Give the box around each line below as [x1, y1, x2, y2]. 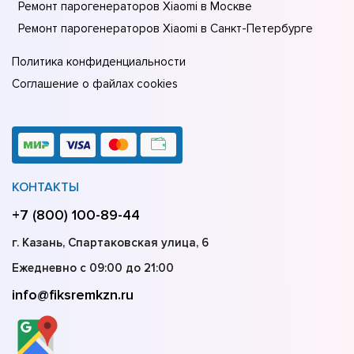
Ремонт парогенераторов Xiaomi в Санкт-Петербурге [18, 21, 313, 36]
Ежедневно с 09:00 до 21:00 [12, 261, 174, 276]
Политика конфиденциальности [12, 55, 186, 70]
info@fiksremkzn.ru [12, 286, 134, 304]
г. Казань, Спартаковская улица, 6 [12, 235, 209, 250]
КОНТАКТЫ [12, 179, 79, 196]
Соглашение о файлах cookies [12, 77, 178, 92]
